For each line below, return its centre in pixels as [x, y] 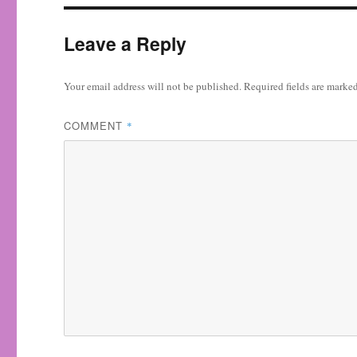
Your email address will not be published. [153, 86]
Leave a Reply [126, 43]
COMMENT [96, 126]
